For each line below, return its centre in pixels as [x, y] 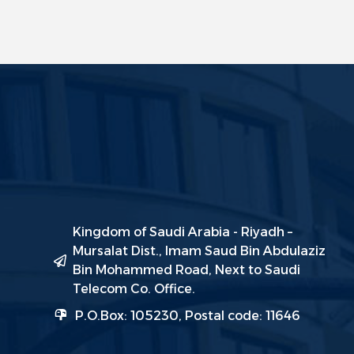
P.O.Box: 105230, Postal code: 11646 [187, 316]
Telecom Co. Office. [134, 289]
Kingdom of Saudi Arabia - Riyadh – [182, 232]
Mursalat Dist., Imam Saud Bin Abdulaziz [199, 251]
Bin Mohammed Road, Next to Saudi [186, 270]
